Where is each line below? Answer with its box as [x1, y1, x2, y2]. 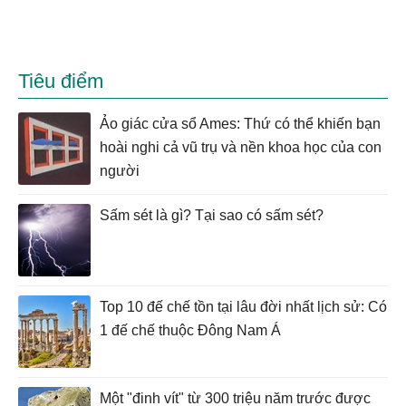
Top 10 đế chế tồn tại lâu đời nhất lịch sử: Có [100, 298, 387, 314]
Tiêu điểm [18, 69, 103, 92]
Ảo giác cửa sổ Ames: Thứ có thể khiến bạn [100, 115, 381, 131]
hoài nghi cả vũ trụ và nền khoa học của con [100, 139, 382, 155]
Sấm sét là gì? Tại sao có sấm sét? [100, 207, 324, 223]
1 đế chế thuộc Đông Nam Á [100, 322, 281, 338]
